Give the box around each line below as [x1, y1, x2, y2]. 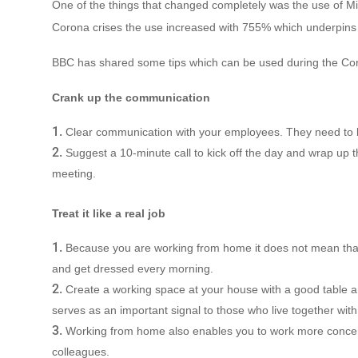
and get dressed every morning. [51, 261, 213, 275]
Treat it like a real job [51, 206, 165, 220]
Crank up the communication [51, 90, 210, 104]
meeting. [51, 166, 96, 180]
